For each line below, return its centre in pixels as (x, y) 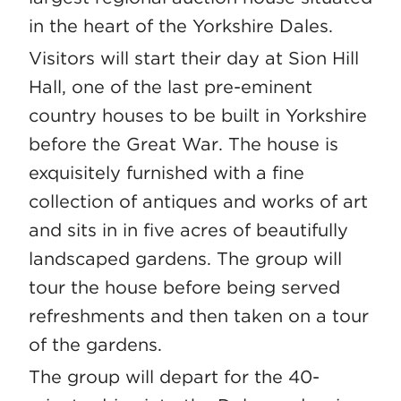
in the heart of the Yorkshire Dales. (181, 26)
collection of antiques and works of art (198, 202)
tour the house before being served (184, 288)
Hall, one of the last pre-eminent (171, 87)
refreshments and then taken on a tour (199, 316)
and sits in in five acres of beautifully (188, 230)
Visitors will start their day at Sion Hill (194, 59)
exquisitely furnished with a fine (166, 173)
